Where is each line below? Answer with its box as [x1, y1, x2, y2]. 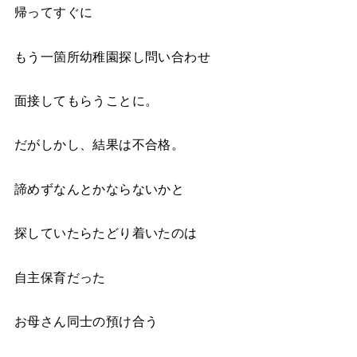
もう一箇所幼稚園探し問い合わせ [14, 49, 211, 64]
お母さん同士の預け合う [14, 313, 159, 328]
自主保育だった [14, 269, 106, 284]
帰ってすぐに [14, 5, 93, 20]
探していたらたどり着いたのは [14, 226, 198, 241]
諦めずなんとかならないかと [14, 181, 185, 196]
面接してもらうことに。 [14, 93, 159, 108]
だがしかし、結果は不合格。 [14, 137, 185, 152]
